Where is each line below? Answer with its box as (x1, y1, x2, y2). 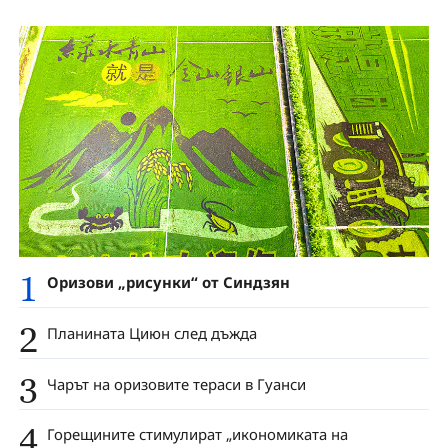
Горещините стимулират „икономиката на (46, 424, 348, 445)
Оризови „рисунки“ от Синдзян (46, 271, 290, 292)
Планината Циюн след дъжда (46, 322, 257, 343)
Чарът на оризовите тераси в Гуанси (46, 373, 306, 394)
